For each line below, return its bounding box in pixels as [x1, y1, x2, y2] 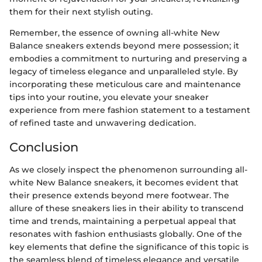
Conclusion [9, 140, 78, 155]
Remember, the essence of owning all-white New [9, 27, 220, 39]
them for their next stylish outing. [9, 6, 153, 18]
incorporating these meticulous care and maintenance [9, 79, 241, 90]
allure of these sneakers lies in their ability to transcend [9, 202, 244, 213]
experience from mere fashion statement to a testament [9, 105, 250, 116]
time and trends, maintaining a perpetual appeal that [9, 215, 236, 226]
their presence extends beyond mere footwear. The [9, 189, 229, 201]
